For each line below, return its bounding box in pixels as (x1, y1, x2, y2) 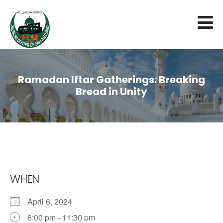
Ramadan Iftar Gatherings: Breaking (18, 73, 205, 87)
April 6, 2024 (27, 196, 80, 208)
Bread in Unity (76, 85, 147, 99)
